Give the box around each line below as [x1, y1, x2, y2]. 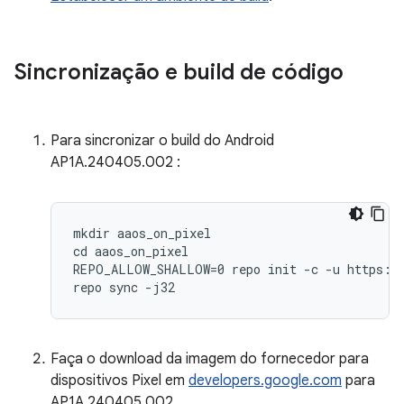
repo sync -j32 [73, 279, 175, 296]
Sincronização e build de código [14, 59, 344, 86]
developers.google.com [188, 372, 342, 390]
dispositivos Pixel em [50, 372, 188, 390]
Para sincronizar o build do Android [50, 132, 274, 150]
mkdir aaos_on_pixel [73, 225, 211, 242]
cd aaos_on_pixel [73, 243, 188, 260]
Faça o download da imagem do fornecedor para [50, 350, 369, 368]
